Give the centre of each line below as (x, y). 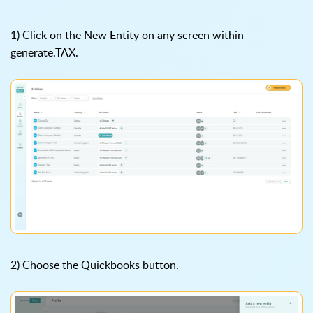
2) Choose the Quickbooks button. (95, 265)
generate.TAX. (44, 53)
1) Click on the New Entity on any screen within (127, 35)
